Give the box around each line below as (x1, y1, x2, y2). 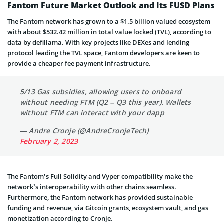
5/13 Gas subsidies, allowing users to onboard (20, 86, 182, 96)
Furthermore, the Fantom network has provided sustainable (7, 192, 193, 202)
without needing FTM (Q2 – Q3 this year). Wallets (20, 97, 191, 107)
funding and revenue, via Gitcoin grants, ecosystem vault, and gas (7, 203, 208, 212)
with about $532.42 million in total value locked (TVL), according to (7, 27, 211, 36)
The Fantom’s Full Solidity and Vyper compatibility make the (7, 171, 193, 181)
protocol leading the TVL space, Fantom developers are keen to (7, 48, 200, 57)
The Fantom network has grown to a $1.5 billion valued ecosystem (7, 16, 210, 26)
